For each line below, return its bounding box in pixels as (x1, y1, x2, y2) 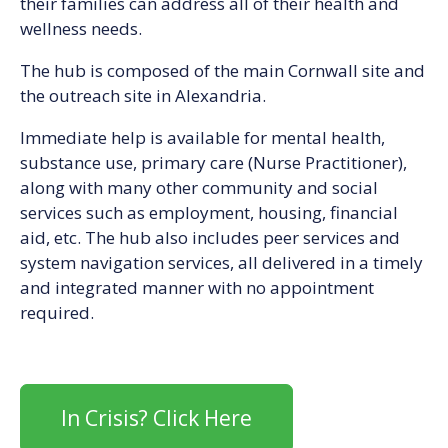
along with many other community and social (20, 175, 378, 199)
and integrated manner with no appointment (20, 275, 374, 299)
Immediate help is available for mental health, (20, 125, 385, 149)
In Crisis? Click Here (61, 403, 252, 432)
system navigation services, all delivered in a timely (20, 250, 423, 274)
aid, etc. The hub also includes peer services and (20, 225, 400, 249)
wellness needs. (20, 16, 142, 40)
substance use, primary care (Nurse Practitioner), (20, 150, 407, 174)
